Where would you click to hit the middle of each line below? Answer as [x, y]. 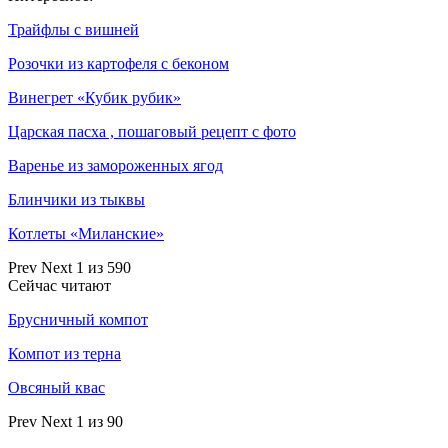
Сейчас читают [59, 286]
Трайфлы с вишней [73, 30]
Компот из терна [64, 354]
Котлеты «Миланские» [86, 234]
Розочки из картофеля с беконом [118, 64]
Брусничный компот [78, 320]
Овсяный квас [56, 388]
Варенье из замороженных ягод [115, 166]
